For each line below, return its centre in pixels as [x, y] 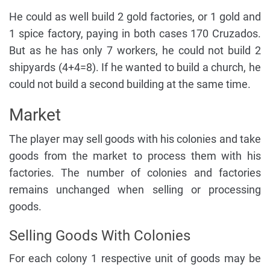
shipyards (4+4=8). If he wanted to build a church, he [135, 67]
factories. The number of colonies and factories [135, 173]
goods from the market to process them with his [135, 156]
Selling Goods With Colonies [100, 236]
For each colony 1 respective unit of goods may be [135, 259]
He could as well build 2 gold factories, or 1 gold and [135, 17]
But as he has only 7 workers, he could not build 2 [135, 51]
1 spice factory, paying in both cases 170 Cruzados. [135, 34]
